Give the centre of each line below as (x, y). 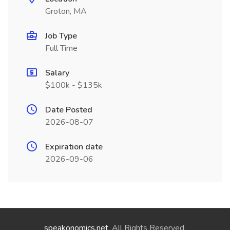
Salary (57, 73)
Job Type (61, 36)
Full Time (61, 48)
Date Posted (69, 110)
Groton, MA (66, 11)
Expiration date (74, 147)
